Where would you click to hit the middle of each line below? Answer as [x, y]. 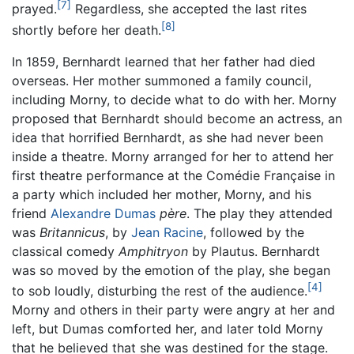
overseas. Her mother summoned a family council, [162, 80]
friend [31, 213]
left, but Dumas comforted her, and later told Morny [168, 329]
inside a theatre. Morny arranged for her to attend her [173, 156]
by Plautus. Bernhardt [254, 251]
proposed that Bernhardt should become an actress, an [177, 118]
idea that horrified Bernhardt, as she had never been [168, 137]
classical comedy [65, 251]
